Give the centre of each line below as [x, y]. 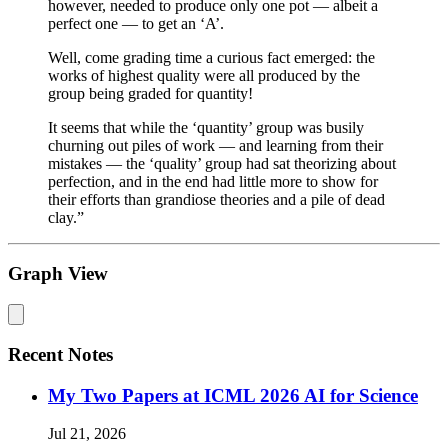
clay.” [66, 217]
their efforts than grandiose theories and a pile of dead [216, 199]
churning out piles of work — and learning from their [215, 145]
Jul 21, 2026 [87, 434]
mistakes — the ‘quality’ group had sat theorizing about [222, 163]
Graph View [58, 274]
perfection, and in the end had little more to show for [213, 181]
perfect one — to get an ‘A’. [136, 23]
